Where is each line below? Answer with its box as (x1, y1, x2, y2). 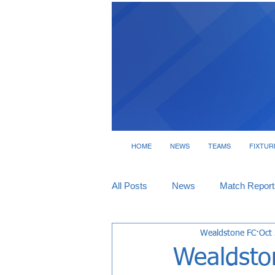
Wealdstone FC (200, 228, 256, 238)
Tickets (136, 230, 165, 240)
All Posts (112, 180, 147, 191)
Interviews (190, 230, 231, 240)
